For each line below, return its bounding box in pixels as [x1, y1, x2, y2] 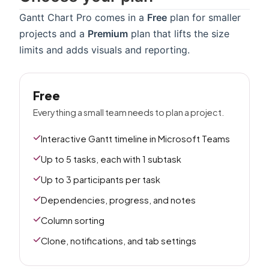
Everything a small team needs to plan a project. [33, 107, 224, 118]
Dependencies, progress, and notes [41, 195, 196, 205]
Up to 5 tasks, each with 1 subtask [41, 154, 181, 165]
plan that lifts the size [128, 28, 229, 40]
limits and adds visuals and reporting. [19, 44, 190, 56]
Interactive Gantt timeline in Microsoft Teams [41, 133, 230, 144]
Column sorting [41, 215, 104, 226]
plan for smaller [167, 11, 241, 23]
